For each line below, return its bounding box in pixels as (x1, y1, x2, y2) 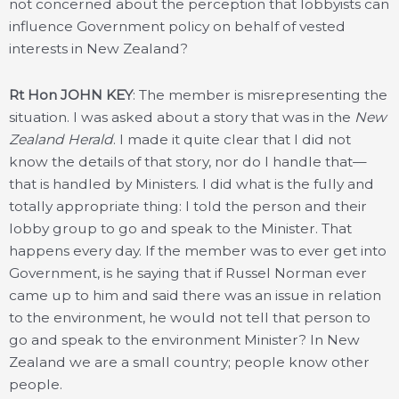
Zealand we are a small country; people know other (9, 353, 370, 370)
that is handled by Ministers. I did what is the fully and (9, 175, 374, 192)
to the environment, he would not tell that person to (9, 308, 370, 326)
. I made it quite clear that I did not (113, 130, 351, 148)
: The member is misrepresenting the (133, 85, 387, 103)
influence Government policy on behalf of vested (9, 17, 346, 35)
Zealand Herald (9, 130, 113, 148)
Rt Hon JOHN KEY (9, 85, 133, 103)
